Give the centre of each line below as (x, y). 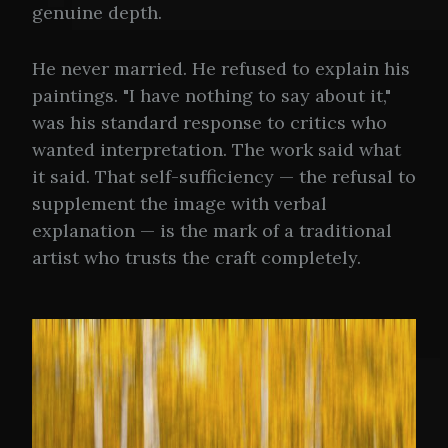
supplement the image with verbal (179, 204)
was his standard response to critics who (209, 123)
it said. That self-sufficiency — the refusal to (224, 177)
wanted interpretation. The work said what (216, 150)
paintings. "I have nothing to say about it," (211, 96)
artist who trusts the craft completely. (196, 258)
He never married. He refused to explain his (221, 69)
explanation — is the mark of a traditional (212, 231)
